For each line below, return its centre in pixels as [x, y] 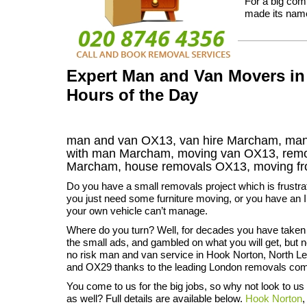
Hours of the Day [132, 95]
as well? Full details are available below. [156, 298]
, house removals [167, 167]
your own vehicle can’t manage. [137, 211]
